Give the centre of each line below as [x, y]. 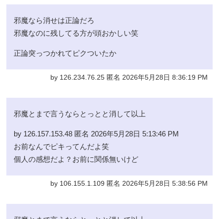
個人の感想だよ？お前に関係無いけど [76, 159]
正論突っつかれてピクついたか [65, 53]
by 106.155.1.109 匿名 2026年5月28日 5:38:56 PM [129, 183]
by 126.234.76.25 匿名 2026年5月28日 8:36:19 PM [129, 77]
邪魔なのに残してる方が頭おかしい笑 [76, 33]
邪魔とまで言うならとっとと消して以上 [80, 113]
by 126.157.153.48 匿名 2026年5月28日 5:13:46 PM [97, 133]
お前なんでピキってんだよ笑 [62, 146]
